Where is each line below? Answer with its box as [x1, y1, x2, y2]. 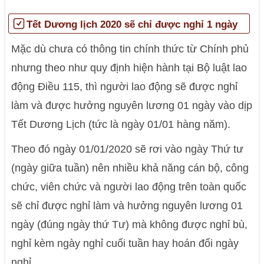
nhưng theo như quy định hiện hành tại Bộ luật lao [11, 62, 247, 74]
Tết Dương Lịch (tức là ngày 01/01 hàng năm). [11, 118, 231, 130]
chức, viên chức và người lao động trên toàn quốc [11, 181, 247, 193]
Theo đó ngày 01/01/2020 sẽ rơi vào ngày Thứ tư [11, 143, 244, 155]
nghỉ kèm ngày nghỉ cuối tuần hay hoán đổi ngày [11, 237, 239, 249]
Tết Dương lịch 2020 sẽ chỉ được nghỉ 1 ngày [27, 18, 238, 30]
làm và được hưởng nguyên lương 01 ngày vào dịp [11, 100, 253, 111]
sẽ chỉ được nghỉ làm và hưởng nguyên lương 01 [11, 200, 243, 212]
